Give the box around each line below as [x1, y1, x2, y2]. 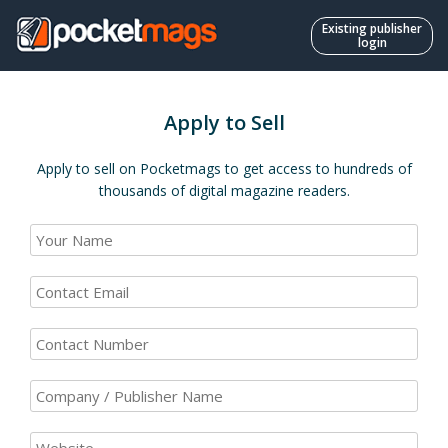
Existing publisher [322, 20, 422, 37]
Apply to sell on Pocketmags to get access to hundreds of [36, 159, 412, 178]
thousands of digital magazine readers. [98, 181, 350, 200]
